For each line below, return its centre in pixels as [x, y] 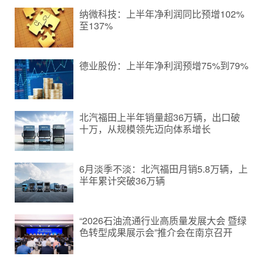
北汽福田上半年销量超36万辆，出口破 [160, 117]
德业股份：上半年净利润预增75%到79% [164, 65]
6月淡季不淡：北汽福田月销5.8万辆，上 [163, 169]
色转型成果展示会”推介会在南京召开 [156, 232]
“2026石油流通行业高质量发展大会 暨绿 [163, 220]
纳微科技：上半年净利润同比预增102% [162, 14]
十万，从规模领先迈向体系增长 [145, 129]
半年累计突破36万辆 [122, 181]
